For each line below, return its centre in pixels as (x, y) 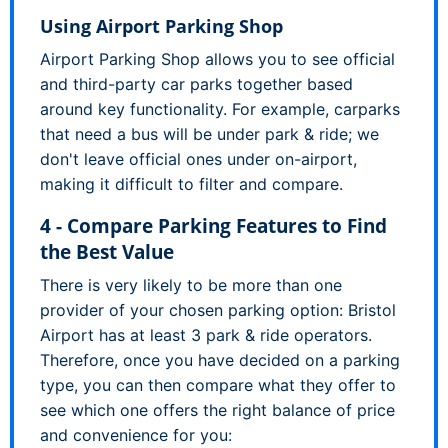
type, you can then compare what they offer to (218, 384)
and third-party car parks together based (196, 83)
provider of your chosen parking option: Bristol (218, 309)
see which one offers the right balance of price (217, 409)
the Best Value (107, 251)
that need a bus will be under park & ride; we (209, 133)
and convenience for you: (136, 434)
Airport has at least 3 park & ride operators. (206, 334)
